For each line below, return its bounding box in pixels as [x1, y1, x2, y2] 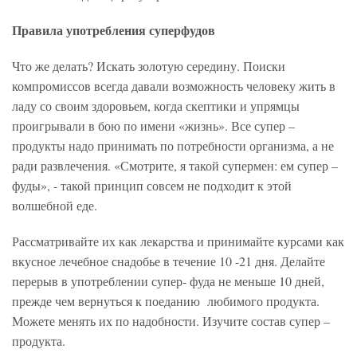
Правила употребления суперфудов [12, 21, 215, 40]
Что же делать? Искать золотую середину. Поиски [12, 57, 285, 75]
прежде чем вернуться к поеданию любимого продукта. [12, 292, 320, 310]
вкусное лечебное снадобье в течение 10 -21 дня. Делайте [12, 253, 325, 270]
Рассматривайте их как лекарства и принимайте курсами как [12, 233, 344, 250]
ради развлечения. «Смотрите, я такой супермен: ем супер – [12, 157, 338, 175]
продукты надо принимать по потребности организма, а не [12, 137, 334, 155]
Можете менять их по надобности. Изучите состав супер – [12, 312, 330, 330]
